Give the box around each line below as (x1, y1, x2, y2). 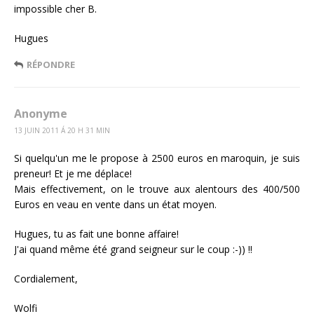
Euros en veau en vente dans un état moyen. (14, 197, 217, 211)
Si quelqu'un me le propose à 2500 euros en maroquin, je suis (14, 151, 300, 165)
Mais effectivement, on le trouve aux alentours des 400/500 (14, 182, 300, 196)
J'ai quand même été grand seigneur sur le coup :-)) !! (14, 242, 252, 256)
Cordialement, (14, 271, 78, 285)
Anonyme (14, 105, 67, 121)
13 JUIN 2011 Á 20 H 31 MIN (14, 125, 110, 135)
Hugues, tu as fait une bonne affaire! (14, 226, 179, 240)
